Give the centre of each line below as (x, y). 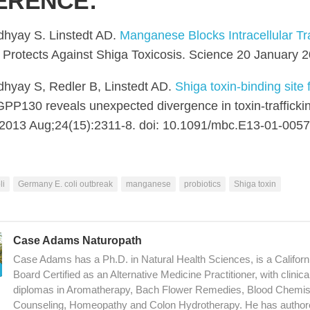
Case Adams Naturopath (77, 240)
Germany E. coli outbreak (65, 184)
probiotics (202, 184)
